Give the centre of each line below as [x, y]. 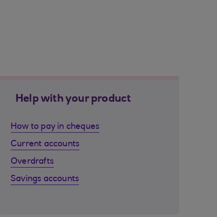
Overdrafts [32, 162]
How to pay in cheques [55, 127]
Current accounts [45, 144]
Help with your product [73, 99]
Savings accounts [45, 179]
